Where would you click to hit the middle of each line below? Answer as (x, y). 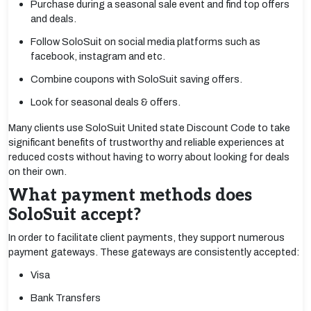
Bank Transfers (66, 298)
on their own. (37, 171)
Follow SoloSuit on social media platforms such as (145, 42)
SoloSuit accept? (75, 215)
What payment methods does (130, 195)
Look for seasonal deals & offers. (106, 102)
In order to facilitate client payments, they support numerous (146, 237)
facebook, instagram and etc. (98, 56)
